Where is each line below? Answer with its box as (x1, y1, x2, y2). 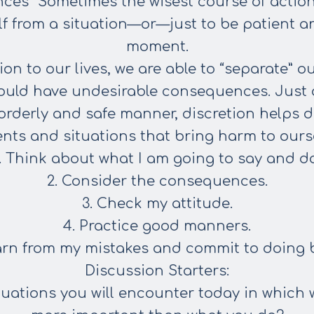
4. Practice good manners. (63, 218, 251, 234)
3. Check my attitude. (81, 196, 233, 212)
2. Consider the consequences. (46, 173, 268, 189)
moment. (125, 39, 189, 55)
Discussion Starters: (85, 263, 229, 279)
